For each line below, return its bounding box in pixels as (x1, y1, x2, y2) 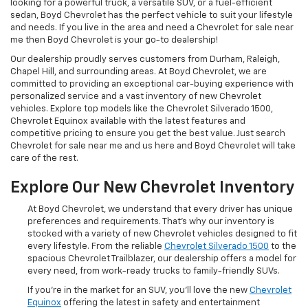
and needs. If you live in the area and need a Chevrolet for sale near (10, 23, 294, 33)
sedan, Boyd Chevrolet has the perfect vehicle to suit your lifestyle (10, 11, 293, 21)
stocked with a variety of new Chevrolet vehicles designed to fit (27, 230, 297, 239)
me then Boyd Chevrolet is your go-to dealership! (10, 36, 218, 45)
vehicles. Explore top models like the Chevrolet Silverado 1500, (10, 104, 273, 114)
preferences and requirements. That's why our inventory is (27, 217, 274, 227)
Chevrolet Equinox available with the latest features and (10, 117, 245, 126)
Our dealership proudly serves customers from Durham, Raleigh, (10, 55, 280, 65)
